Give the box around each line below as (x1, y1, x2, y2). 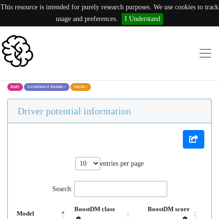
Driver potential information (18, 106, 131, 116)
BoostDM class (74, 206, 115, 213)
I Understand (125, 15, 160, 22)
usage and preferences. (56, 15, 118, 22)
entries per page (100, 160, 144, 167)
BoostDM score (148, 206, 190, 213)
